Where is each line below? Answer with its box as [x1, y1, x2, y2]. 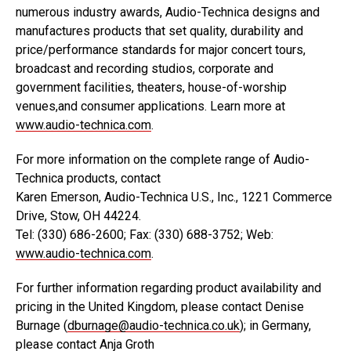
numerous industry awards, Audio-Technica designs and [16, 5, 320, 20]
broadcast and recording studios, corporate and [16, 61, 273, 76]
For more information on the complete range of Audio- [16, 152, 309, 167]
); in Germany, [240, 318, 311, 333]
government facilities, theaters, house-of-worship [16, 80, 287, 95]
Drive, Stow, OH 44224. [16, 208, 141, 223]
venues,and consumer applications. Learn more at [16, 99, 285, 114]
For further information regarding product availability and [16, 280, 321, 295]
